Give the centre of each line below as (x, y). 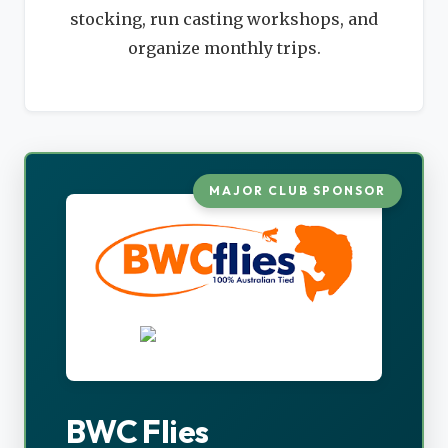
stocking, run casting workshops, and (224, 18)
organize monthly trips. (224, 47)
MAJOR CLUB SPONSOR (297, 190)
